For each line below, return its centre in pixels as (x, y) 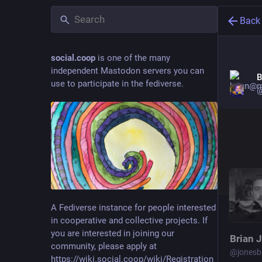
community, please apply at (104, 246)
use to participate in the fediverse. (117, 84)
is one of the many (133, 58)
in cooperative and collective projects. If (129, 220)
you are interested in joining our (113, 233)
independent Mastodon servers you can (127, 71)
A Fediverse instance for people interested (133, 207)
